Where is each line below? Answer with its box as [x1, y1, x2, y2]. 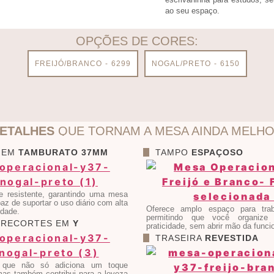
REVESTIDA [205, 232, 259, 243]
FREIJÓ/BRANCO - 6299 [34, 59, 131, 68]
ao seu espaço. [165, 6, 220, 15]
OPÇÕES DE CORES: [76, 34, 198, 48]
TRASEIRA [155, 232, 205, 243]
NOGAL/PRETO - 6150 [151, 59, 240, 68]
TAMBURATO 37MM [18, 147, 108, 157]
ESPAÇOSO [191, 147, 243, 157]
